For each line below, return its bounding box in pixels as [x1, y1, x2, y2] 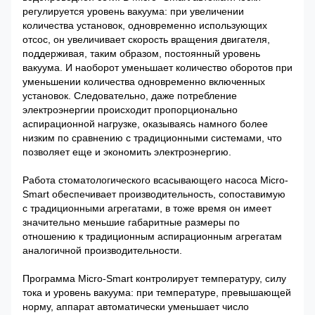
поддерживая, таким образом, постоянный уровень [22, 48, 260, 60]
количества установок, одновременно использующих [22, 20, 267, 32]
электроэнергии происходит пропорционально [22, 104, 238, 116]
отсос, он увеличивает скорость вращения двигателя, [22, 34, 270, 46]
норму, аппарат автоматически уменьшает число [22, 301, 249, 313]
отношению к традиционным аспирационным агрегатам [22, 231, 282, 243]
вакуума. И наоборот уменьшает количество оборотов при [22, 62, 292, 74]
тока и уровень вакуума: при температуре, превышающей [22, 287, 291, 299]
